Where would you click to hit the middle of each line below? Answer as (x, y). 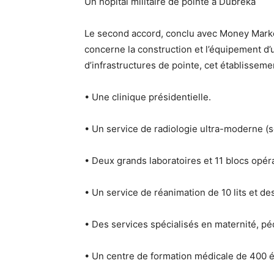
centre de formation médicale (170, 256)
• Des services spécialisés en (150, 224)
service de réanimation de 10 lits (176, 192)
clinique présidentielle (160, 97)
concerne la (111, 49)
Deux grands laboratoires (146, 161)
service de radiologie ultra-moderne (185, 129)
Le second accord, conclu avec (152, 33)
